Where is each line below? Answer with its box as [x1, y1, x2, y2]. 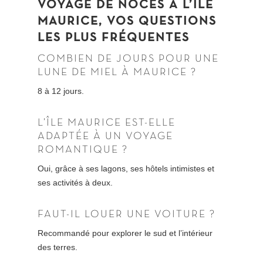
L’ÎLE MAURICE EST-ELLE [38, 118, 176, 129]
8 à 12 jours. [38, 86, 85, 96]
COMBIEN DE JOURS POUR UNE [38, 54, 220, 65]
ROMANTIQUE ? [38, 145, 129, 156]
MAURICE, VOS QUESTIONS [38, 16, 217, 28]
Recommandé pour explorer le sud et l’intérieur [38, 228, 213, 238]
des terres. [38, 242, 78, 252]
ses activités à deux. [38, 178, 113, 188]
